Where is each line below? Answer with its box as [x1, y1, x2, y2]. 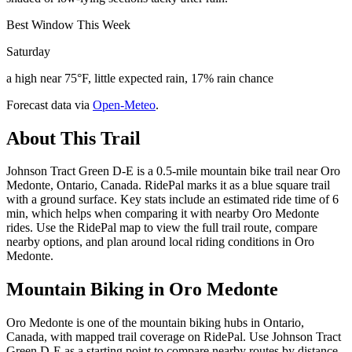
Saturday [6, 44, 50, 58]
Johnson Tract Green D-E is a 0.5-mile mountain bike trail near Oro [6, 164, 340, 178]
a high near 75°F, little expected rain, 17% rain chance [6, 71, 273, 85]
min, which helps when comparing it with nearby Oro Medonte [6, 207, 319, 221]
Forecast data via [6, 97, 90, 112]
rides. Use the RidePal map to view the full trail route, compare [6, 221, 317, 235]
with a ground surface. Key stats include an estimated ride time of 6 [6, 192, 339, 207]
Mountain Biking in [6, 279, 169, 300]
